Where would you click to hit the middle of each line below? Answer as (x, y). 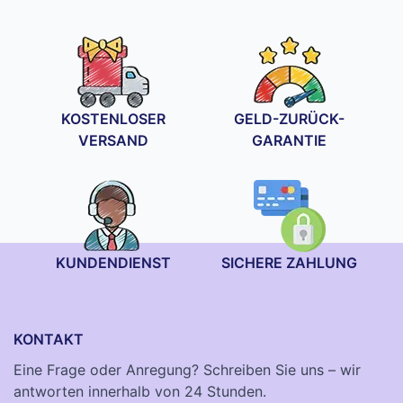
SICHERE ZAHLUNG (290, 262)
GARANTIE (290, 140)
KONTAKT (49, 339)
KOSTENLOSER (114, 118)
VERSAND (114, 140)
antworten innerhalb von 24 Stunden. (140, 391)
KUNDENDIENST (114, 262)
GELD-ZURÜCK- (290, 118)
